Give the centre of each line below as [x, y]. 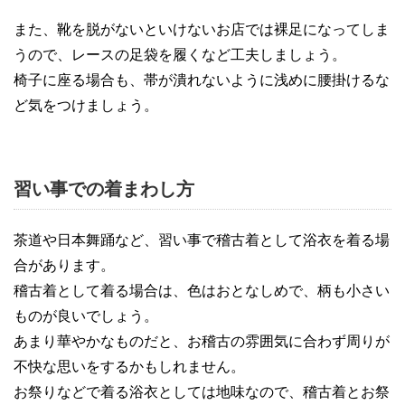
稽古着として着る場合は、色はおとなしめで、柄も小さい [202, 291]
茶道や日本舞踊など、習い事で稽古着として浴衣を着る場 [202, 240]
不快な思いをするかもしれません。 [129, 367]
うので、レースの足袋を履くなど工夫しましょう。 [180, 55]
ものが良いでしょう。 [86, 316]
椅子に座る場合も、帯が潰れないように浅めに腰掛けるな [202, 80]
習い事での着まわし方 [104, 189]
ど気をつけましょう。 [86, 106]
